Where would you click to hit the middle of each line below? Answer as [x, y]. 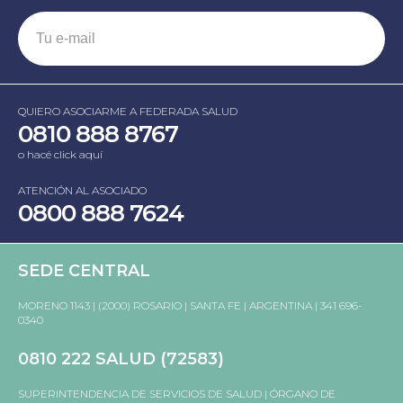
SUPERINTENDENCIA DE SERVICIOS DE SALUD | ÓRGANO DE [177, 394]
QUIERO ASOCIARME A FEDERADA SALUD [128, 112]
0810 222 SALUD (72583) [121, 359]
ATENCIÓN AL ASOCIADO [82, 191]
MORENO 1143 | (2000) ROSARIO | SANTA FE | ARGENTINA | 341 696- [190, 306]
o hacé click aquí [60, 155]
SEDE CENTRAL [84, 271]
